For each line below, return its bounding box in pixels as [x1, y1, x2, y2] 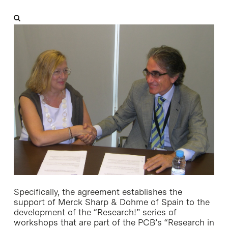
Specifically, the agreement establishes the [13, 186, 182, 197]
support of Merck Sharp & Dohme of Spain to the [13, 196, 210, 207]
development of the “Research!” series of [13, 207, 177, 217]
